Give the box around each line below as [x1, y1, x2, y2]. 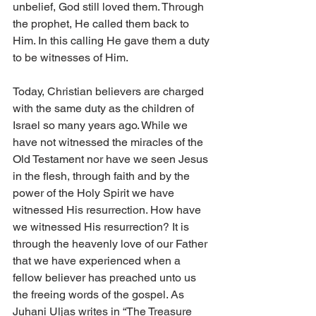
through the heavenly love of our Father [13, 237, 210, 251]
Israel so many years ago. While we [13, 119, 190, 133]
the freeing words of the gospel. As [13, 288, 187, 302]
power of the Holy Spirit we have [13, 186, 177, 200]
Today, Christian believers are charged [13, 85, 207, 99]
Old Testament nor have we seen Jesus [13, 152, 211, 166]
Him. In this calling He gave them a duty [13, 34, 212, 48]
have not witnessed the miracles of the [13, 135, 206, 150]
